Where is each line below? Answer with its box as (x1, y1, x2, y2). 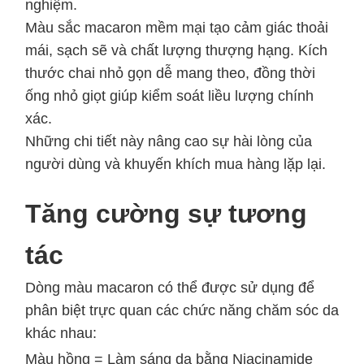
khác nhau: (25, 324, 97, 341)
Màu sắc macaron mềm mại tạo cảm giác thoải (25, 19, 328, 36)
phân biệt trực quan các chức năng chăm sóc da (25, 301, 339, 318)
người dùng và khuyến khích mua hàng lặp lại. (25, 155, 326, 172)
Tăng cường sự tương (25, 198, 307, 228)
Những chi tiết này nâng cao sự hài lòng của (25, 132, 312, 149)
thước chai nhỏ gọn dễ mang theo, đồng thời (25, 64, 315, 81)
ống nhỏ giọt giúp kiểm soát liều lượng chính (25, 87, 314, 104)
